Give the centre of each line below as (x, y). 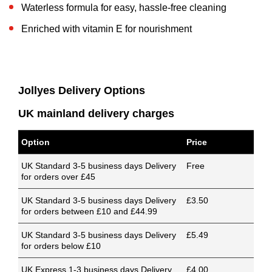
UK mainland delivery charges (96, 114)
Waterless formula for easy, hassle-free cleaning (124, 8)
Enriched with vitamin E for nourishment (107, 29)
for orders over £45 (58, 177)
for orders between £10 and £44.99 (89, 212)
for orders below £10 (61, 246)
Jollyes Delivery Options (82, 91)
